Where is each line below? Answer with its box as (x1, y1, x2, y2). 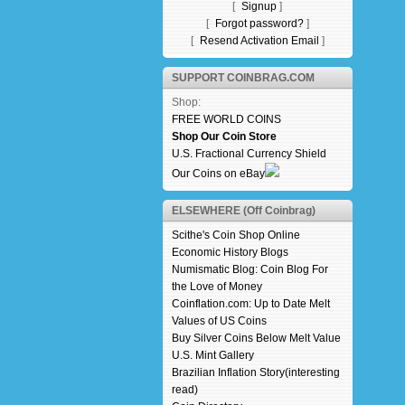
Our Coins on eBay (171, 167, 265, 180)
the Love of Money (171, 280, 262, 293)
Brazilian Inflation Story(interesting (171, 366, 340, 379)
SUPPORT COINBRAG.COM (171, 71, 315, 84)
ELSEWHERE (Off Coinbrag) (171, 204, 316, 217)
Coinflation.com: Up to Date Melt (171, 297, 330, 310)
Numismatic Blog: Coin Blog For (171, 263, 328, 276)
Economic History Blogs (171, 246, 288, 259)
